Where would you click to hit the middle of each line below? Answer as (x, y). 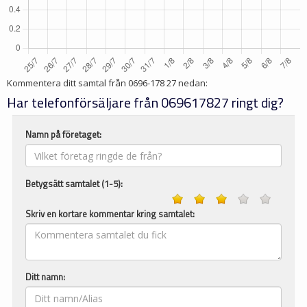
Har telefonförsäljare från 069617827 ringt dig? (145, 102)
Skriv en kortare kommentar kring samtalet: (110, 214)
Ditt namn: (45, 277)
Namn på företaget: (63, 134)
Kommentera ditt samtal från (67, 83)
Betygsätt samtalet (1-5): (74, 184)
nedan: (192, 83)
